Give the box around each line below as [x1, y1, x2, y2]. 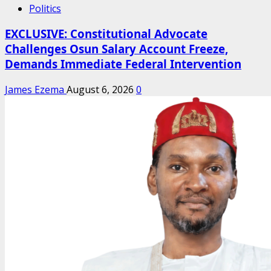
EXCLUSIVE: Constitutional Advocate [5, 26, 207, 42]
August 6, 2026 [67, 83, 136, 97]
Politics [29, 1, 61, 15]
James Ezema [5, 83, 67, 97]
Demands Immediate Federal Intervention [5, 56, 241, 72]
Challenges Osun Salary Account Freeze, [5, 41, 228, 57]
